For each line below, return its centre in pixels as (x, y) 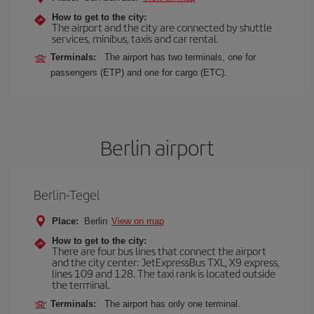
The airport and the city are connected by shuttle (162, 27)
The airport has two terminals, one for (180, 57)
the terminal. (81, 284)
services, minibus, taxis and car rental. (135, 38)
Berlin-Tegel (67, 194)
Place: (65, 221)
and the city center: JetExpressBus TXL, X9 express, (166, 262)
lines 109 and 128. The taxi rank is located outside (164, 273)
